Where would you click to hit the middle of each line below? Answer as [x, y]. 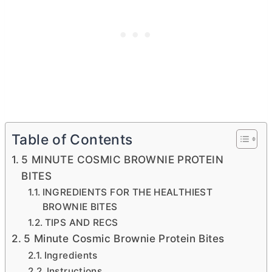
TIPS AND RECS [81, 223]
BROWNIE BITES [80, 207]
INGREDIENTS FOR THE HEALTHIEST [127, 192]
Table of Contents [72, 140]
